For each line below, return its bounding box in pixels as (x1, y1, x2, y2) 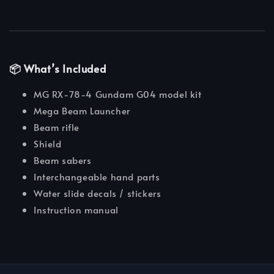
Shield (34, 137, 62, 150)
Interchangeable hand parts (34, 170, 160, 183)
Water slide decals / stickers (34, 187, 161, 200)
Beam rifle (34, 120, 80, 134)
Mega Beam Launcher (34, 104, 130, 117)
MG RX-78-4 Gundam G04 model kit (34, 87, 202, 101)
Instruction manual (34, 203, 119, 217)
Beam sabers (34, 154, 92, 167)
